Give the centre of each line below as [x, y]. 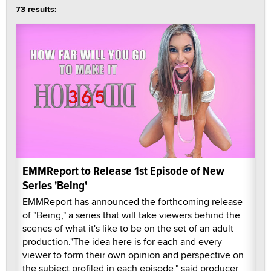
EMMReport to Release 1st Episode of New [123, 171]
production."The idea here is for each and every [122, 242]
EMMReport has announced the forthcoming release [132, 202]
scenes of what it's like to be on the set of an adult [128, 229]
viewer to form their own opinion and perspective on [133, 255]
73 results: [36, 9]
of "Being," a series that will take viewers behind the [131, 215]
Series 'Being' [55, 186]
